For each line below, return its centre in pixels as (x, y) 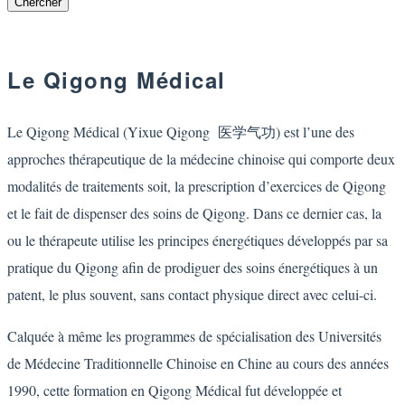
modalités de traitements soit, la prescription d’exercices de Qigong (197, 185)
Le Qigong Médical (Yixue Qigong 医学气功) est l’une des (181, 131)
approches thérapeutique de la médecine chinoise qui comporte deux (201, 158)
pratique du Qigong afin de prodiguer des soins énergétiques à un (193, 267)
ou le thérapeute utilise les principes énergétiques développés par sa (198, 240)
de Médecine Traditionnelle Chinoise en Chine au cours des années (198, 363)
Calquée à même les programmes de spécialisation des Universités (194, 335)
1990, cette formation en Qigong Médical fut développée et (174, 390)
